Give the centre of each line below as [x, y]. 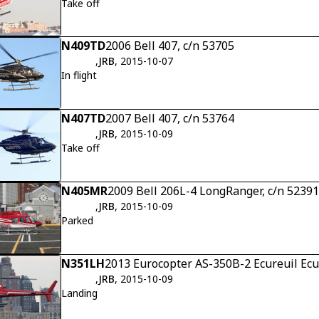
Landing [79, 293]
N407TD [83, 119]
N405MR [84, 191]
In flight [79, 75]
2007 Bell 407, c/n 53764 [170, 119]
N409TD [83, 46]
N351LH [83, 264]
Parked [77, 221]
